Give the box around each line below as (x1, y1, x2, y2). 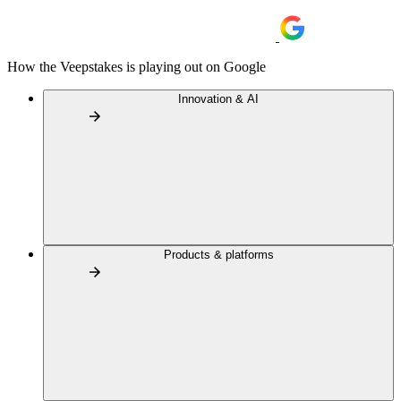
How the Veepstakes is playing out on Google (7, 59, 266, 74)
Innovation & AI (178, 92, 259, 106)
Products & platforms (163, 248, 274, 261)
